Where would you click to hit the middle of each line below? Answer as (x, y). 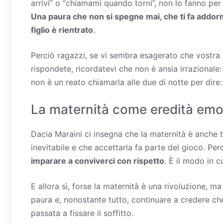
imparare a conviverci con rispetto (98, 161)
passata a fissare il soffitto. (82, 213)
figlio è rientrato (62, 30)
